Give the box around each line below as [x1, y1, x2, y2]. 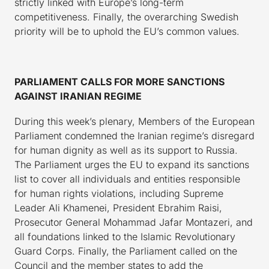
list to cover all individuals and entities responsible [14, 172, 240, 185]
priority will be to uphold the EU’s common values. [14, 25, 240, 37]
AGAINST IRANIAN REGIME [14, 89, 142, 102]
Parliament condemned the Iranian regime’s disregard [14, 129, 255, 142]
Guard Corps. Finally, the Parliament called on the [14, 244, 237, 257]
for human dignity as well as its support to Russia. [14, 144, 238, 156]
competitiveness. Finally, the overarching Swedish [14, 10, 238, 23]
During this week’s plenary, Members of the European [14, 115, 255, 127]
